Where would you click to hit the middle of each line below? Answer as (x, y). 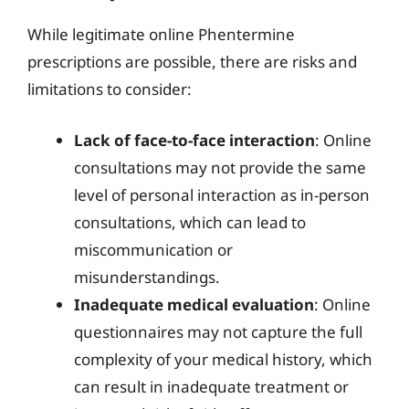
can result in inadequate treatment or (211, 386)
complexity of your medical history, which (223, 359)
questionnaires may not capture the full (218, 331)
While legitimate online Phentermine (161, 34)
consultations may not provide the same (220, 167)
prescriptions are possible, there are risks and (192, 62)
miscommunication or (153, 249)
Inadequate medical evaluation (194, 304)
